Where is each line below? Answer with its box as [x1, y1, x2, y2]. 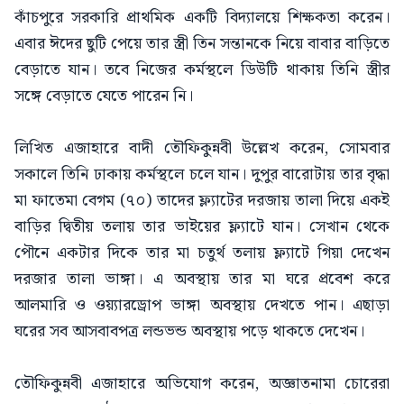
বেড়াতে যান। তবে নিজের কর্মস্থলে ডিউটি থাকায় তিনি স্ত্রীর [14, 57, 390, 83]
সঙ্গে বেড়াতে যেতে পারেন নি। [14, 83, 193, 109]
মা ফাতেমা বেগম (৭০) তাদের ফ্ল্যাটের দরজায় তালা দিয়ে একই [14, 188, 390, 214]
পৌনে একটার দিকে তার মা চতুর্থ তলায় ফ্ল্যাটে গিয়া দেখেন [14, 240, 390, 266]
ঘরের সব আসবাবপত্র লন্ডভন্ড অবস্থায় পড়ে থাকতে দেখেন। [14, 318, 364, 344]
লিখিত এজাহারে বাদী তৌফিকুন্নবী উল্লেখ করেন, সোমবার [14, 135, 390, 161]
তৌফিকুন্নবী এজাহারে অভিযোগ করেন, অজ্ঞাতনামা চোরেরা [14, 371, 390, 397]
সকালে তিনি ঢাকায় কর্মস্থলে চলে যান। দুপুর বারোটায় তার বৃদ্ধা [14, 161, 390, 188]
